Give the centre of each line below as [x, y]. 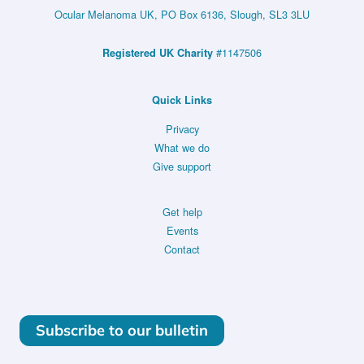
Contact [182, 249]
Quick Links [182, 100]
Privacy [182, 129]
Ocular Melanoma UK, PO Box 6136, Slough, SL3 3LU [182, 14]
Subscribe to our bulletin [122, 330]
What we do [182, 148]
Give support [182, 167]
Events [182, 231]
